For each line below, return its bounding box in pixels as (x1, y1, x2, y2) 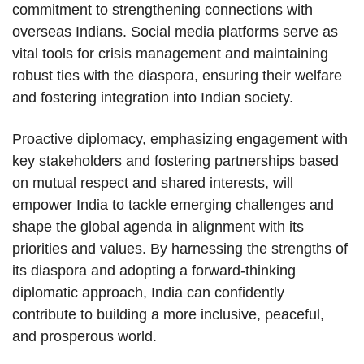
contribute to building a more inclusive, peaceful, (12, 306, 324, 323)
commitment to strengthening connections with (12, 2, 313, 19)
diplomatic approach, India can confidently (12, 284, 284, 301)
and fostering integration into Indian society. (12, 89, 293, 106)
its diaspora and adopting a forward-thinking (12, 262, 296, 279)
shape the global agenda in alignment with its (12, 219, 304, 236)
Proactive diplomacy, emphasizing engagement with (12, 131, 348, 148)
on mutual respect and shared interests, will (12, 175, 293, 192)
